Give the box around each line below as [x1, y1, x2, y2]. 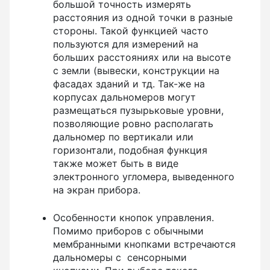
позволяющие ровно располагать [53, 117, 213, 130]
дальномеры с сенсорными [53, 251, 187, 263]
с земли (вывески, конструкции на [53, 64, 219, 77]
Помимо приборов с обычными [53, 224, 204, 237]
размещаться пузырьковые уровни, [53, 104, 224, 116]
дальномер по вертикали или [53, 130, 193, 143]
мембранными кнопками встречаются [53, 237, 236, 250]
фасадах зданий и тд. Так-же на [53, 77, 205, 90]
